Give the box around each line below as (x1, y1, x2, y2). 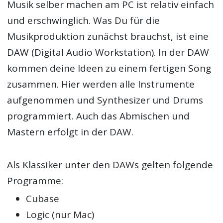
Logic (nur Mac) (26, 208, 95, 222)
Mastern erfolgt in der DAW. (7, 125, 134, 138)
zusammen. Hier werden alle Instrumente (7, 77, 195, 91)
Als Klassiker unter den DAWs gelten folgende (7, 158, 214, 171)
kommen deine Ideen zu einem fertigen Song (7, 61, 212, 75)
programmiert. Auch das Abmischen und (7, 109, 190, 122)
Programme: (7, 174, 64, 187)
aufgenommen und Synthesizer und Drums (7, 93, 204, 107)
